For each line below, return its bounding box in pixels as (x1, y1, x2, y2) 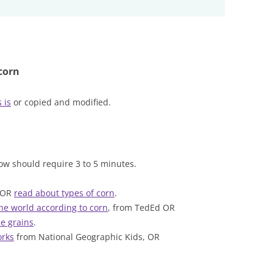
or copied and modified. (11, 96, 111, 108)
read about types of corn (14, 187, 115, 199)
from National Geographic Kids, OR (14, 231, 160, 243)
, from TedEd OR (108, 202, 175, 213)
